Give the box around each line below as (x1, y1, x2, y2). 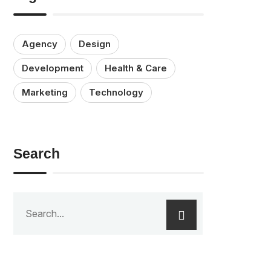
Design (79, 38, 111, 50)
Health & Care (105, 62, 168, 74)
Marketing (22, 87, 68, 99)
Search (13, 146, 60, 162)
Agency (22, 38, 58, 50)
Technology (89, 87, 144, 99)
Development (22, 62, 84, 74)
